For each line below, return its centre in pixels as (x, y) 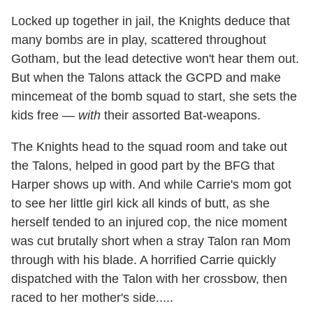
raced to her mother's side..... (92, 297)
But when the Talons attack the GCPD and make (146, 77)
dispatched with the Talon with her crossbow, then (149, 278)
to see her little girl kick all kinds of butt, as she (140, 203)
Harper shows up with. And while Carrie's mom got (151, 184)
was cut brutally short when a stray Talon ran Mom (151, 241)
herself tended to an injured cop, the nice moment (149, 222)
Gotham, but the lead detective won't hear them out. (155, 58)
